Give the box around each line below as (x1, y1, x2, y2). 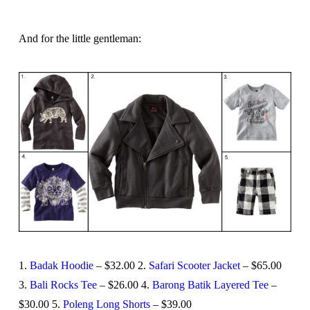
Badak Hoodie (29, 259, 93, 271)
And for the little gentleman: (18, 33, 141, 45)
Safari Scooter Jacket (148, 259, 240, 271)
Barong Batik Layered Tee (152, 278, 268, 291)
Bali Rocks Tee (29, 278, 97, 291)
